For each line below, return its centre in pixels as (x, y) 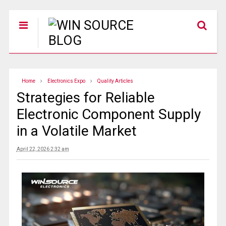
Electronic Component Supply (108, 114)
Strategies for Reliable (86, 98)
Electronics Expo (66, 81)
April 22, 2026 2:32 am (43, 149)
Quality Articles (115, 81)
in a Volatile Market (76, 131)
